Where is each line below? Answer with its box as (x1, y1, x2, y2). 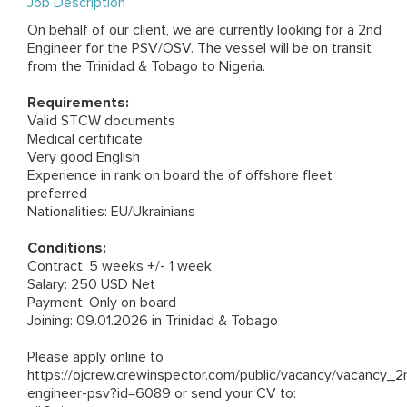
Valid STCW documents (27, 114, 175, 129)
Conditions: (27, 241, 106, 256)
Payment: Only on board (27, 295, 176, 311)
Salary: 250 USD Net (27, 277, 155, 293)
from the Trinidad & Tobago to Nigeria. (27, 59, 265, 74)
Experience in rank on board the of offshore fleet (27, 168, 333, 184)
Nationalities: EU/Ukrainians (27, 204, 195, 220)
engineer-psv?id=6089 (27, 386, 171, 402)
